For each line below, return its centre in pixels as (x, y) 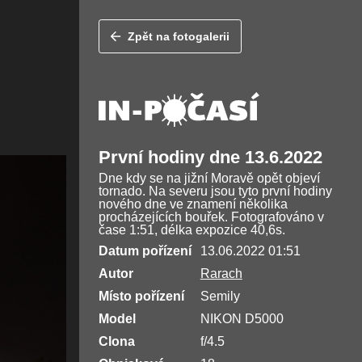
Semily (220, 297)
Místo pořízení (141, 297)
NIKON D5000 (242, 319)
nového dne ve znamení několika (193, 204)
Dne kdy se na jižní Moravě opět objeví (209, 179)
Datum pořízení (145, 251)
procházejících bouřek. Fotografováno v (211, 217)
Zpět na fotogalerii (179, 37)
